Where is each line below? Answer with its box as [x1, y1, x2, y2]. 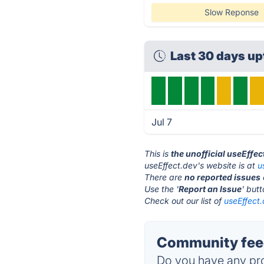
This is [144, 148, 171, 159]
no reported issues [184, 172, 261, 182]
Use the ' [144, 184, 179, 194]
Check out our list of [144, 196, 225, 206]
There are [144, 172, 185, 182]
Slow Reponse [204, 7, 259, 17]
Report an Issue [179, 184, 242, 194]
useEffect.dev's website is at [144, 160, 258, 170]
